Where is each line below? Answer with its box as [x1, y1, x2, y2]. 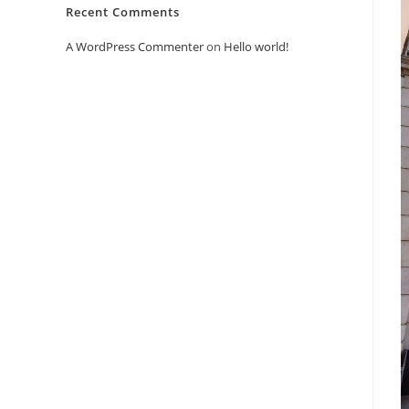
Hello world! [224, 38, 288, 55]
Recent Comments [66, 4, 180, 20]
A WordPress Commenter [66, 38, 204, 55]
